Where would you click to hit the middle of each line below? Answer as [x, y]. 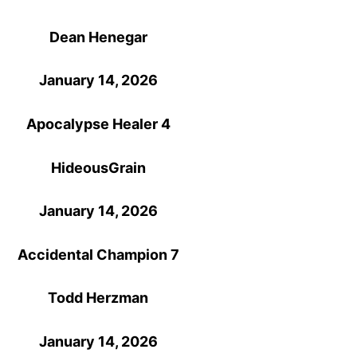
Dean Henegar [98, 37]
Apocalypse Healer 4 [98, 124]
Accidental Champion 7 [98, 254]
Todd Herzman [98, 298]
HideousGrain [98, 167]
